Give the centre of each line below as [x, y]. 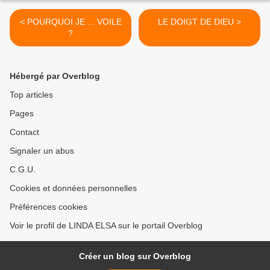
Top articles [31, 95]
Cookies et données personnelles [73, 188]
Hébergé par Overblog [55, 76]
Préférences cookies [49, 207]
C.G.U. [23, 170]
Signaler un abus [42, 151]
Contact [24, 132]
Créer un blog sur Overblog [135, 256]
